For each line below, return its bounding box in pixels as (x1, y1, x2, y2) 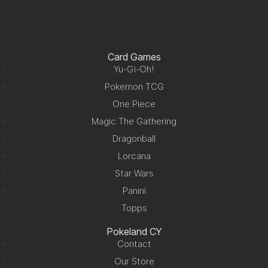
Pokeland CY (106, 225, 162, 237)
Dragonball (112, 132, 156, 144)
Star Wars (114, 167, 154, 179)
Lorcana (117, 150, 151, 162)
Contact (117, 237, 151, 249)
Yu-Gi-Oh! (114, 63, 154, 75)
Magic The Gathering (92, 115, 176, 127)
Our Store (114, 255, 154, 267)
